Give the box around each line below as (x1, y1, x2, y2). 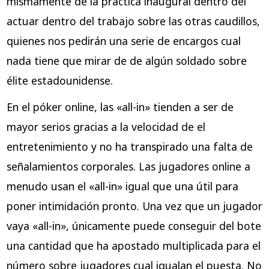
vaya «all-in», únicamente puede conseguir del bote (6, 218, 261, 233)
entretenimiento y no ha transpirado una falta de (6, 139, 253, 154)
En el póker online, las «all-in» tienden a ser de (6, 99, 234, 114)
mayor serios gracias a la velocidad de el (6, 119, 205, 134)
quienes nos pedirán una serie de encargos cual (6, 34, 241, 49)
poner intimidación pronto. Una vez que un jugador (6, 198, 262, 213)
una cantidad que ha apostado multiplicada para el (6, 238, 261, 253)
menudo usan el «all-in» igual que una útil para (6, 178, 238, 193)
